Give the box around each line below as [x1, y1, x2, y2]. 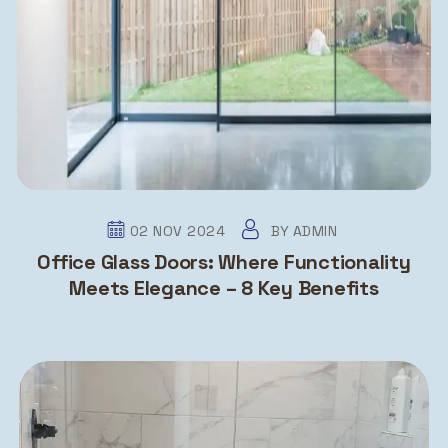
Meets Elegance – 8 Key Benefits [133, 274, 379, 301]
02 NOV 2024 [129, 221, 226, 240]
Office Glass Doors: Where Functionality [37, 248, 411, 275]
